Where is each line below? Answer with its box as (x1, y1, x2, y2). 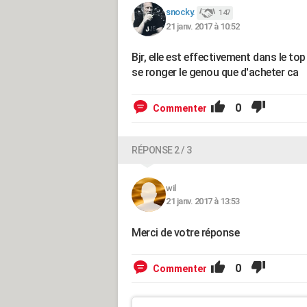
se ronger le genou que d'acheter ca (132, 66, 299, 79)
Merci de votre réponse (132, 226, 239, 239)
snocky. (166, 7, 195, 18)
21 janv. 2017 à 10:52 (166, 21, 240, 32)
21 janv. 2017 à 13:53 (166, 196, 240, 206)
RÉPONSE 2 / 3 (132, 145, 192, 156)
